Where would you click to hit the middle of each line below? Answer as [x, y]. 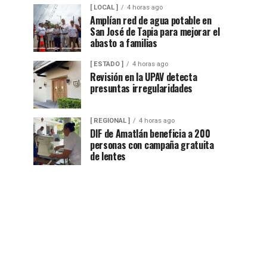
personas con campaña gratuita [152, 145]
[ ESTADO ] [107, 64]
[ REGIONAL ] [110, 120]
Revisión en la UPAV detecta [144, 77]
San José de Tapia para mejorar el [155, 31]
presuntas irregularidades [141, 88]
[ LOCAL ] [104, 7]
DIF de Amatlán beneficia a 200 [150, 133]
